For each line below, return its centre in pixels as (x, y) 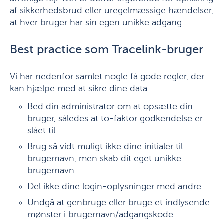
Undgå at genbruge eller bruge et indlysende (119, 203)
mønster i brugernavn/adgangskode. (101, 215)
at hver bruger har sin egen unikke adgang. (97, 23)
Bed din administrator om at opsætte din (110, 107)
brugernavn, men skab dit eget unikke (104, 159)
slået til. (42, 131)
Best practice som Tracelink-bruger (107, 50)
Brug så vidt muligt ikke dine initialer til (105, 147)
